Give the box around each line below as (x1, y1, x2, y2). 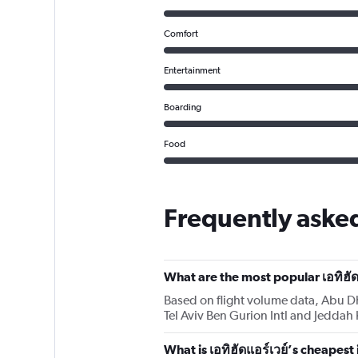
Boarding (163, 101, 201, 113)
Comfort (163, 27, 198, 39)
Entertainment (163, 64, 221, 76)
